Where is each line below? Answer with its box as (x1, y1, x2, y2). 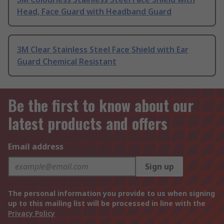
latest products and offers (8, 112, 167, 135)
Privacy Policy (8, 208, 55, 218)
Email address (8, 141, 63, 152)
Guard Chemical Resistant (17, 56, 116, 67)
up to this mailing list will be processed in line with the (8, 198, 205, 208)
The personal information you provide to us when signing (8, 188, 215, 198)
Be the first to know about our (8, 94, 193, 117)
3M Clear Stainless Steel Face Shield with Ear (17, 44, 188, 55)
